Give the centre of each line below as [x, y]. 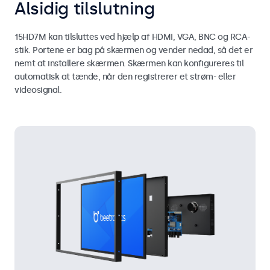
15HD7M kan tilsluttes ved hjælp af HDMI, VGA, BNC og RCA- [132, 37]
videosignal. [38, 90]
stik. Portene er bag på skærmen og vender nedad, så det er [133, 50]
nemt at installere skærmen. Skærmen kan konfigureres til [129, 63]
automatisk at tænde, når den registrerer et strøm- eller [125, 77]
